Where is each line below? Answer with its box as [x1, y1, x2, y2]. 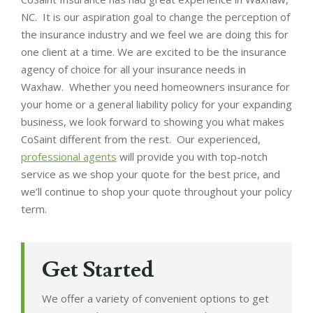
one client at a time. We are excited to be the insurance [21, 44, 286, 59]
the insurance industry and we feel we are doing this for [21, 27, 289, 41]
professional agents [21, 149, 117, 163]
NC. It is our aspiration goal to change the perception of [21, 9, 290, 24]
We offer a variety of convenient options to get [42, 291, 269, 305]
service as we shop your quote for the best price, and [21, 166, 280, 181]
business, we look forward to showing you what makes [21, 114, 284, 129]
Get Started [42, 254, 154, 284]
